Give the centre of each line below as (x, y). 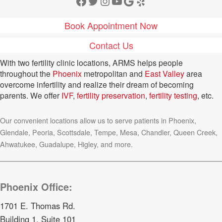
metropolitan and (113, 74)
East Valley (165, 74)
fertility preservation (111, 95)
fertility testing (172, 95)
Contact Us (111, 45)
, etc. (205, 95)
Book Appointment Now (111, 26)
